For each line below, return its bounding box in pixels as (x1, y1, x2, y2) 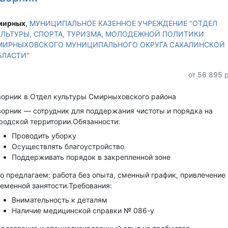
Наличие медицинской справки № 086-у (11, 206, 154, 215)
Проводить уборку (11, 131, 76, 140)
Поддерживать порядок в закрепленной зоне (11, 152, 170, 161)
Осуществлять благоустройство (11, 141, 124, 151)
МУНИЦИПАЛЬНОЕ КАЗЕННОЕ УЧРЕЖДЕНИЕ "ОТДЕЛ (29, 19, 217, 28)
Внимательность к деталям (11, 195, 107, 204)
